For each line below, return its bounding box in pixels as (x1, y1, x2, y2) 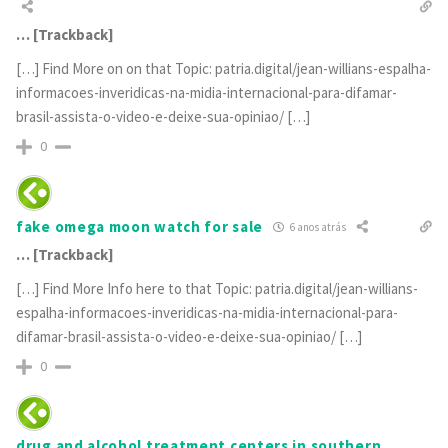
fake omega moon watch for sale (16, 217, 263, 237)
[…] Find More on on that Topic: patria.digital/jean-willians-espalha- (16, 58, 431, 78)
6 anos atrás (288, 220, 346, 235)
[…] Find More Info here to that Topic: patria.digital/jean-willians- (16, 278, 418, 298)
